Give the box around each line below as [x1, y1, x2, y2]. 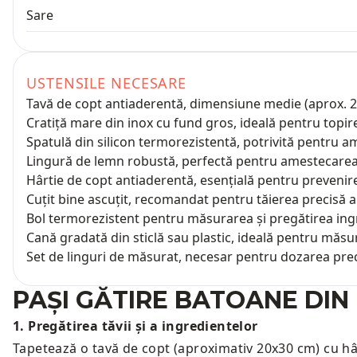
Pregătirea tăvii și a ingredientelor [28, 317, 258, 335]
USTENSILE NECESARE [26, 73, 187, 92]
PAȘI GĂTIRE [13, 285, 168, 315]
